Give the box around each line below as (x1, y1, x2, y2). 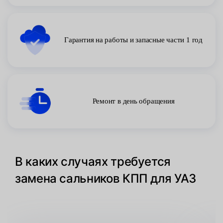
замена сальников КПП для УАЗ (15, 171, 196, 186)
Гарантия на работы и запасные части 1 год (64, 36, 203, 44)
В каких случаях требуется (15, 154, 171, 169)
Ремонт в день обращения (92, 97, 175, 105)
